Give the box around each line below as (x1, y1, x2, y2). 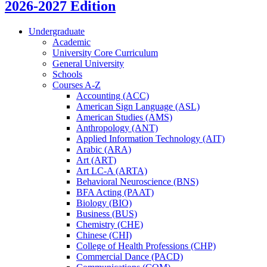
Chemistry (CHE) (76, 219, 143, 230)
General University (52, 58, 124, 69)
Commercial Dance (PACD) (76, 252, 183, 262)
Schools (52, 69, 82, 80)
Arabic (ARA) (76, 144, 131, 155)
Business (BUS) (76, 209, 137, 219)
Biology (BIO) (76, 198, 132, 209)
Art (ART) (76, 155, 116, 166)
